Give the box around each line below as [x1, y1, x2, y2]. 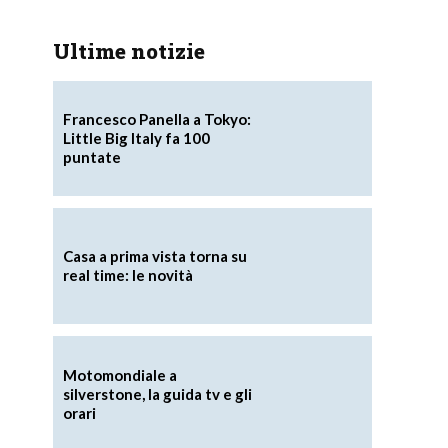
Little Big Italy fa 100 [62, 128, 210, 147]
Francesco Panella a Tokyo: [62, 109, 251, 128]
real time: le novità [62, 266, 193, 285]
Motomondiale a [62, 365, 177, 384]
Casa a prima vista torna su [62, 247, 247, 266]
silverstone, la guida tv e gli [62, 384, 252, 403]
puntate [62, 147, 121, 166]
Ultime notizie [52, 36, 205, 65]
